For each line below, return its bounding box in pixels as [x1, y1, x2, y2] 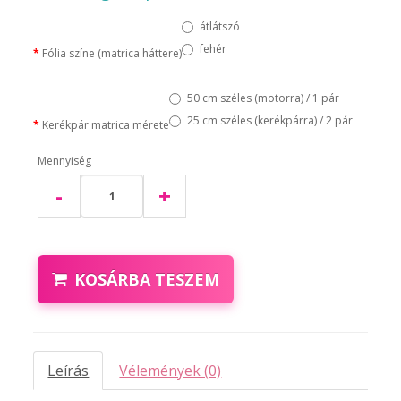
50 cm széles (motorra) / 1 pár [187, 90, 340, 107]
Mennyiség [38, 153, 92, 169]
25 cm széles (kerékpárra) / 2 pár [187, 113, 354, 129]
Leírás [47, 361, 90, 381]
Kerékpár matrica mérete [42, 117, 170, 133]
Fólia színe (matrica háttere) [42, 46, 183, 62]
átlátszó [200, 19, 241, 35]
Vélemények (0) [119, 361, 222, 381]
